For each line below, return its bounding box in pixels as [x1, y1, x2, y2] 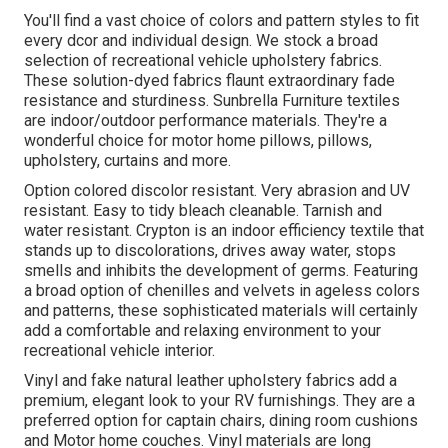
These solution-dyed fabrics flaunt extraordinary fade [24, 71, 395, 91]
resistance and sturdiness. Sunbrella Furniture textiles [24, 91, 400, 111]
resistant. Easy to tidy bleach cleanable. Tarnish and [24, 201, 382, 221]
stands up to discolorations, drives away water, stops [24, 241, 396, 261]
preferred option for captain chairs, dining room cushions [24, 411, 418, 431]
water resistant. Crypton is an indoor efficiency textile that [24, 221, 424, 241]
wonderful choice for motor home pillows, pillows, [24, 131, 372, 151]
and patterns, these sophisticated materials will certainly [24, 301, 418, 321]
